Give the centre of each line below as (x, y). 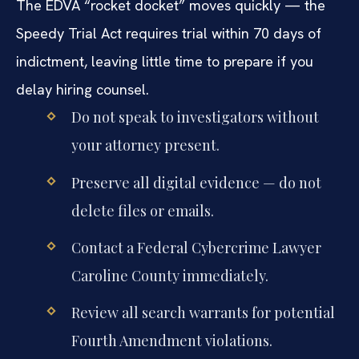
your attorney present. (145, 145)
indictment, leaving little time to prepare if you (165, 62)
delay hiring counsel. (83, 90)
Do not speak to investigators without (195, 117)
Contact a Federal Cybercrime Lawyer (196, 247)
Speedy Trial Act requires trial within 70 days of (169, 34)
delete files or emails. (142, 210)
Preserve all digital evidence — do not (196, 182)
